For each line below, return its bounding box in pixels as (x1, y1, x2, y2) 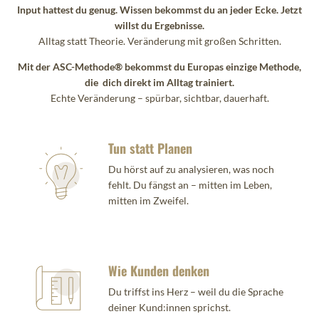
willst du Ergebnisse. (115, 19, 204, 32)
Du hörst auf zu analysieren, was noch (108, 163, 275, 176)
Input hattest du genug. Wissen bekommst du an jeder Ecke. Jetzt (17, 4, 302, 16)
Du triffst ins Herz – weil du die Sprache (108, 286, 284, 298)
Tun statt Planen (108, 139, 193, 158)
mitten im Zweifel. (108, 194, 189, 207)
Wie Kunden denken (108, 261, 210, 281)
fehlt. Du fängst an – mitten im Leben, (108, 179, 273, 192)
